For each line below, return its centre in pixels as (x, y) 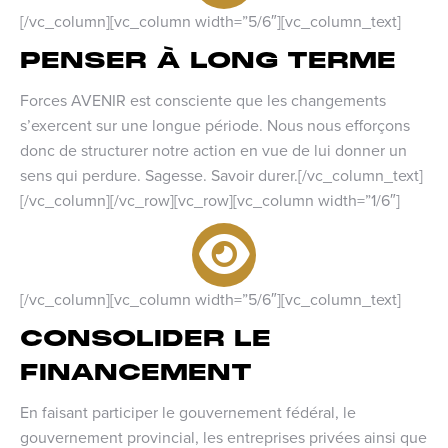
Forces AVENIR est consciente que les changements (203, 99)
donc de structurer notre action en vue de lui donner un (213, 149)
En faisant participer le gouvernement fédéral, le (188, 411)
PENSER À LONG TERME (208, 60)
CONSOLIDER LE (145, 338)
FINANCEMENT (136, 372)
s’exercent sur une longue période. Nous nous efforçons (215, 124)
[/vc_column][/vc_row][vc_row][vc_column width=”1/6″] (210, 199)
